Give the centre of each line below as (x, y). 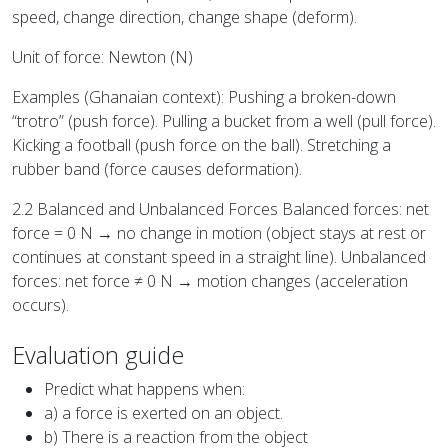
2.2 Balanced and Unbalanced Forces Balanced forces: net (220, 209)
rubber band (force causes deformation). (157, 169)
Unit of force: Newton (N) (102, 57)
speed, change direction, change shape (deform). (184, 17)
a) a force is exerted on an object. (163, 413)
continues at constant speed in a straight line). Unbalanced (219, 257)
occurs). (40, 305)
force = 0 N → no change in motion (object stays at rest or (219, 233)
